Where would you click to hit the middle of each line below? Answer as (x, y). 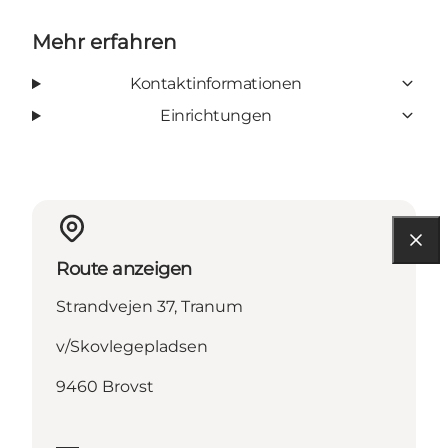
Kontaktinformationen (215, 83)
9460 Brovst (105, 386)
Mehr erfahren (104, 41)
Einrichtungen (216, 115)
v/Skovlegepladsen (132, 346)
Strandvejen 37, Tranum (149, 306)
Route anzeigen (124, 268)
